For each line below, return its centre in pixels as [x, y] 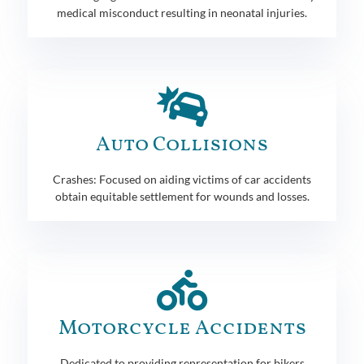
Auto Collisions [182, 145]
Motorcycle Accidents [182, 328]
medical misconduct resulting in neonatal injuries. [182, 12]
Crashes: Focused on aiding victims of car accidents [182, 179]
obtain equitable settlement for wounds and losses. [182, 196]
